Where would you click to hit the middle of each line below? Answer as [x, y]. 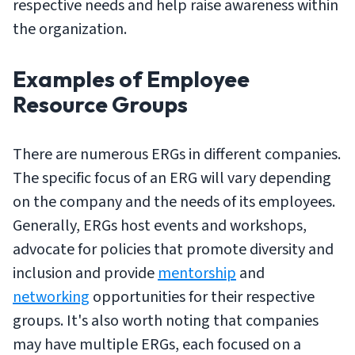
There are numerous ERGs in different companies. [177, 155]
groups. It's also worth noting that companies [166, 321]
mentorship [197, 273]
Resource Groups [100, 104]
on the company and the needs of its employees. [174, 202]
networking [51, 297]
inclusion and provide [85, 273]
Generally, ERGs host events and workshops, [160, 226]
